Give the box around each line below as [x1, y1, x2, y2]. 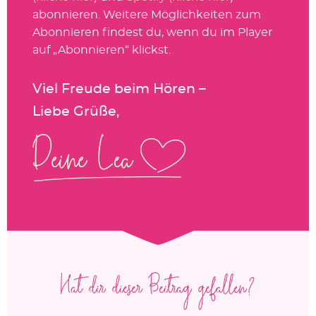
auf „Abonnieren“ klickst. [32, 44, 171, 56]
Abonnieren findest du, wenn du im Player [32, 27, 272, 39]
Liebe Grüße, [32, 105, 119, 119]
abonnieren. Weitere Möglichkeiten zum [32, 9, 261, 21]
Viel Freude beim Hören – [32, 83, 206, 97]
